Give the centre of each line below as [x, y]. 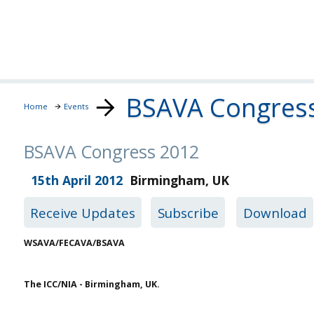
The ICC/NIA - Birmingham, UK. [91, 284]
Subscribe [188, 212]
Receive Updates [82, 212]
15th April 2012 [73, 180]
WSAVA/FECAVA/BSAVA [74, 243]
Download [275, 212]
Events [76, 106]
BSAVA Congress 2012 [111, 151]
